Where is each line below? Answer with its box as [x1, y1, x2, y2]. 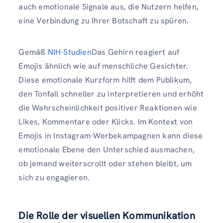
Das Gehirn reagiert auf [91, 46, 180, 57]
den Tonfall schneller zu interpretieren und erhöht [18, 88, 204, 99]
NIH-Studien [47, 46, 92, 57]
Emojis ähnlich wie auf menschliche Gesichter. [18, 60, 188, 71]
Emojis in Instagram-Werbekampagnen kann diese [18, 130, 203, 141]
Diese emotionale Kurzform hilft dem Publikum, [18, 74, 192, 85]
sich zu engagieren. [18, 172, 90, 183]
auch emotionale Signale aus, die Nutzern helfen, [18, 1, 199, 12]
